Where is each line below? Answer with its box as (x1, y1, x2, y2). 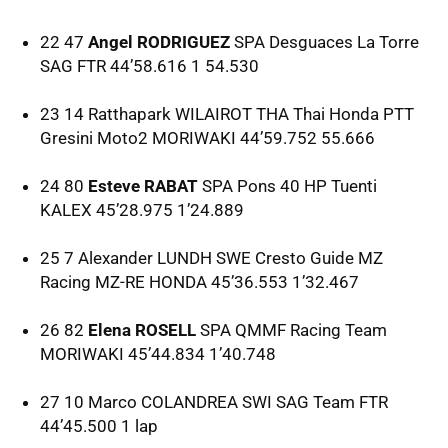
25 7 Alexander (40, 247, 157, 268)
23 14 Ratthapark (40, 103, 175, 124)
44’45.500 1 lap (40, 415, 158, 436)
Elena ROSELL (84, 319, 196, 340)
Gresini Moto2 (40, 127, 152, 148)
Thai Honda (289, 103, 383, 124)
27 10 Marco (40, 391, 141, 412)
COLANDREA (141, 391, 238, 412)
